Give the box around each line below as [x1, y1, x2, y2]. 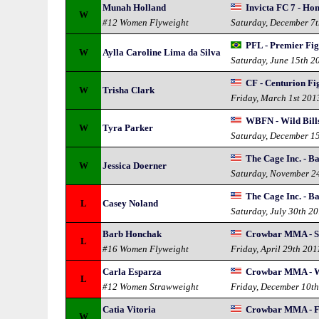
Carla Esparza [103, 266, 162, 277]
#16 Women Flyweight [103, 244, 189, 254]
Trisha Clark [103, 85, 155, 95]
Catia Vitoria [103, 304, 157, 315]
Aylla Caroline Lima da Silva [103, 47, 221, 58]
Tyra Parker [103, 122, 154, 133]
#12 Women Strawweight [103, 281, 199, 292]
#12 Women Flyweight [103, 17, 189, 28]
